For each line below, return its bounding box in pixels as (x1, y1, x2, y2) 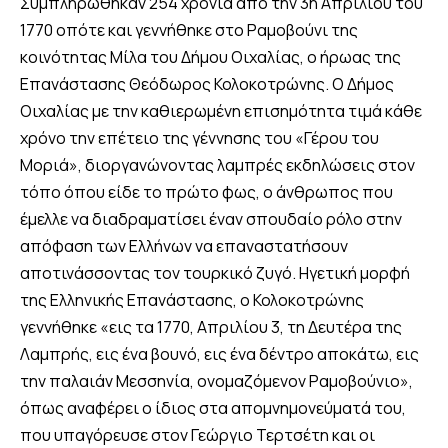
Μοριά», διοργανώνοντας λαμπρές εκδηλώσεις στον (20, 154, 415, 177)
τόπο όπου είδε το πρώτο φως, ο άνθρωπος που (20, 181, 393, 204)
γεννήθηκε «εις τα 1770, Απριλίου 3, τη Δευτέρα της (20, 316, 402, 339)
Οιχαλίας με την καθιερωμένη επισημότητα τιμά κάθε (20, 100, 422, 123)
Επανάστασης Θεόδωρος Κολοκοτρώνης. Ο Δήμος (20, 73, 394, 96)
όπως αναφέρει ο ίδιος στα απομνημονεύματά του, (20, 397, 406, 420)
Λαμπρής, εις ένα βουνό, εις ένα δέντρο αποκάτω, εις (20, 343, 419, 366)
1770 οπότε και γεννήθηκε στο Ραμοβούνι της (20, 19, 358, 42)
